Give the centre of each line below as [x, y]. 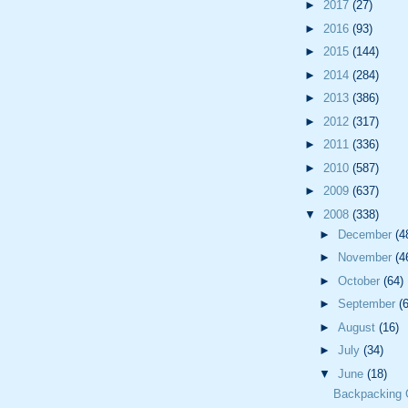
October [360, 280]
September [368, 304]
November [366, 258]
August [358, 327]
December [366, 234]
